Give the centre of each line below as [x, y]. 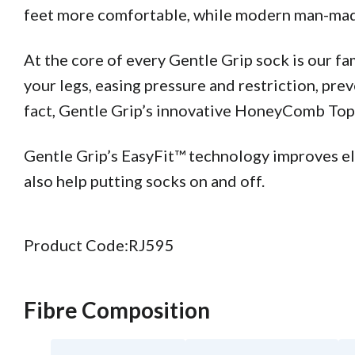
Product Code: [76, 245]
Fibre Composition [117, 310]
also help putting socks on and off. [144, 181]
